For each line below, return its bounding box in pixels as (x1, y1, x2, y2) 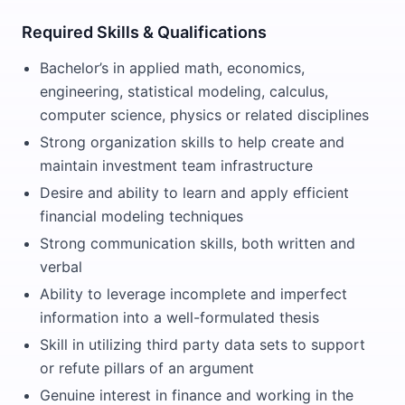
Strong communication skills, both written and (40, 234, 355, 252)
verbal (40, 258, 82, 276)
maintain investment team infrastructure (40, 156, 313, 174)
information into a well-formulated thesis (40, 308, 319, 326)
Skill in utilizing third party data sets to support (40, 335, 365, 353)
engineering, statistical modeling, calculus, (40, 82, 328, 100)
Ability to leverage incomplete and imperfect (40, 285, 347, 303)
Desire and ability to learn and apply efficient (40, 184, 349, 202)
